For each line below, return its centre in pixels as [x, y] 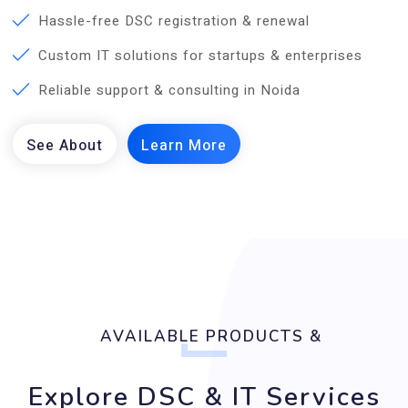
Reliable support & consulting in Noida [169, 90]
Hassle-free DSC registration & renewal [174, 20]
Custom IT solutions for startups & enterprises [200, 55]
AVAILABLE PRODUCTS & [211, 336]
